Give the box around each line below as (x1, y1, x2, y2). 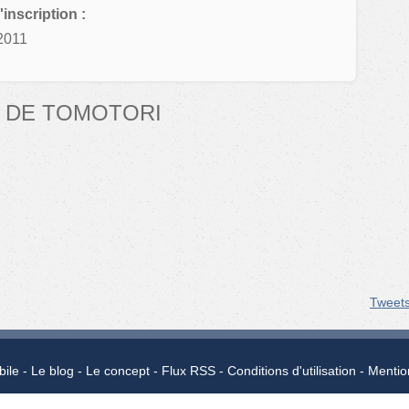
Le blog (30, 363, 74, 379)
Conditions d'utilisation (226, 363, 356, 379)
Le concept (85, 363, 150, 379)
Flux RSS (161, 363, 215, 379)
